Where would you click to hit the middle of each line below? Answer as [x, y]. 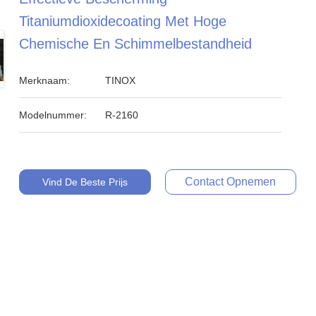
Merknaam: [45, 80]
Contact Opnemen [231, 182]
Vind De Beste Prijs [85, 182]
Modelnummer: [53, 115]
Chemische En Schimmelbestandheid [136, 44]
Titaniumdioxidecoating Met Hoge [123, 21]
